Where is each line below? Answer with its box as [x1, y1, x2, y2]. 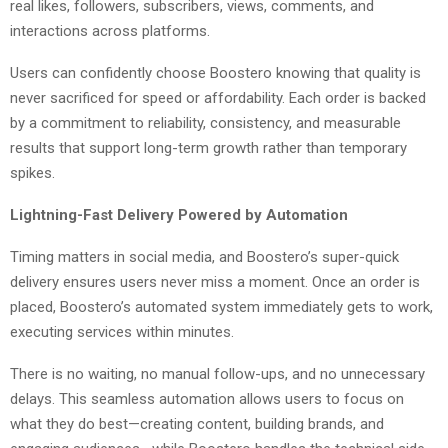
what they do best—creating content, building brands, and [10, 414, 384, 433]
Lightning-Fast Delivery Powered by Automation [10, 205, 348, 224]
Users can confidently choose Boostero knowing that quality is [10, 63, 421, 82]
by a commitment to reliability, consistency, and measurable [10, 113, 401, 132]
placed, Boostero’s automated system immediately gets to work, [10, 297, 433, 316]
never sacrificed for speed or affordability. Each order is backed [10, 88, 426, 107]
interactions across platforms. [10, 21, 210, 40]
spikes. [10, 163, 55, 182]
